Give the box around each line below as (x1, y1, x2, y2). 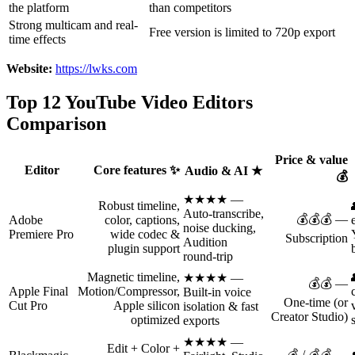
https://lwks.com (55, 61, 137, 75)
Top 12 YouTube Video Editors (6, 91, 253, 113)
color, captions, (105, 212, 180, 227)
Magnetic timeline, (87, 269, 180, 284)
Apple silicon (113, 298, 180, 312)
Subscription (285, 231, 348, 245)
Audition (183, 235, 227, 249)
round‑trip (183, 249, 233, 263)
